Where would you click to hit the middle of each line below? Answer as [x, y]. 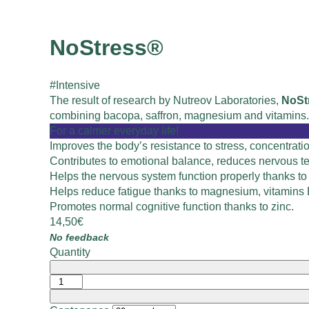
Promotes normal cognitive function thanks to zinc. [172, 206]
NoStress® [107, 48]
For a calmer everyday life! [114, 130]
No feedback [79, 237]
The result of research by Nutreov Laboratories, [166, 100]
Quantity [70, 252]
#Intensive [75, 85]
